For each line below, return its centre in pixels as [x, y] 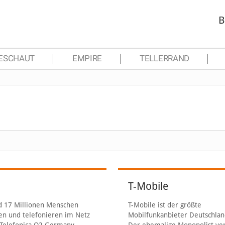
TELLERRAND [164, 59]
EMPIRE [87, 59]
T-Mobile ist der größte [165, 205]
